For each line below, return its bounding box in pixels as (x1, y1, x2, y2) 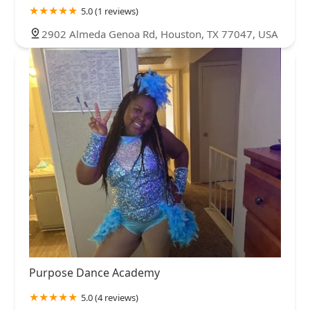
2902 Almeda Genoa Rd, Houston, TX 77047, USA (42, 26, 278, 41)
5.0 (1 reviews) (81, 4, 138, 17)
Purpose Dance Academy (29, 265, 160, 281)
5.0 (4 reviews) (81, 291, 138, 304)
